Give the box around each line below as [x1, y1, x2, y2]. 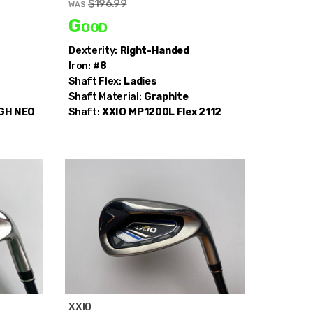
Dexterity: [68, 44, 117, 57]
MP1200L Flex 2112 [129, 105, 221, 118]
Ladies [124, 75, 157, 87]
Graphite [144, 90, 189, 103]
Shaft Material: [68, 90, 142, 103]
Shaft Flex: [68, 75, 122, 87]
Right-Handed [119, 44, 189, 57]
